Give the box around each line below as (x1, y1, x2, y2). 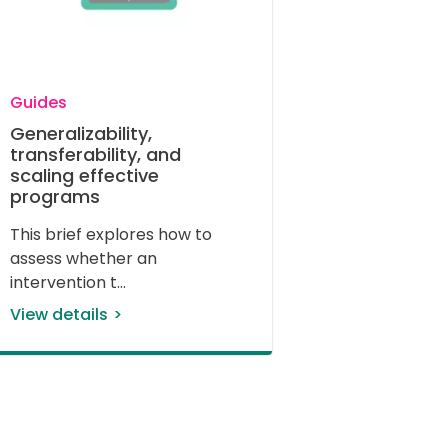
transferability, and (9, 142, 181, 168)
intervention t (9, 271, 117, 295)
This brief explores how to (9, 223, 216, 247)
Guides (9, 91, 67, 115)
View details (9, 303, 108, 327)
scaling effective (9, 163, 159, 189)
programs (9, 184, 100, 210)
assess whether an (9, 247, 161, 271)
